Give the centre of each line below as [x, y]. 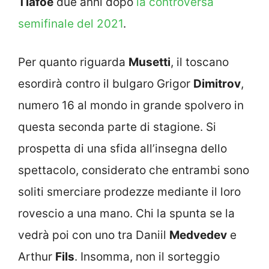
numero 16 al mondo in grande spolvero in [131, 106]
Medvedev [198, 235]
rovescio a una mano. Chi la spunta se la [126, 214]
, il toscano [200, 62]
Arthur [37, 257]
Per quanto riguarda [73, 62]
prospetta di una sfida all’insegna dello [122, 149]
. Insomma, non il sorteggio [147, 257]
